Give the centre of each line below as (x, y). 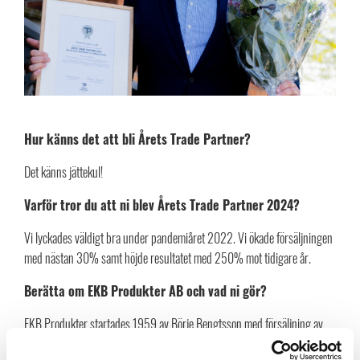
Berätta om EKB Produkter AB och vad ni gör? (147, 291)
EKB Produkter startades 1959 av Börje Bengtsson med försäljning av (174, 324)
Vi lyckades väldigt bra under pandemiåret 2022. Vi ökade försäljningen (178, 238)
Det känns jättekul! (63, 172)
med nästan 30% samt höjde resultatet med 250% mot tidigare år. (168, 258)
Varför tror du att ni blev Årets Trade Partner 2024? (162, 205)
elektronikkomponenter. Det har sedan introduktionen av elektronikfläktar (180, 344)
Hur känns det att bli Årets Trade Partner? (137, 139)
